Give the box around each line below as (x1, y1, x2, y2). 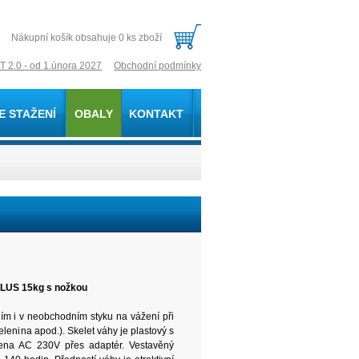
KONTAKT (129, 107, 184, 120)
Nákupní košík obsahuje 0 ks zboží (11, 32, 162, 43)
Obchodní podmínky (114, 60, 201, 71)
